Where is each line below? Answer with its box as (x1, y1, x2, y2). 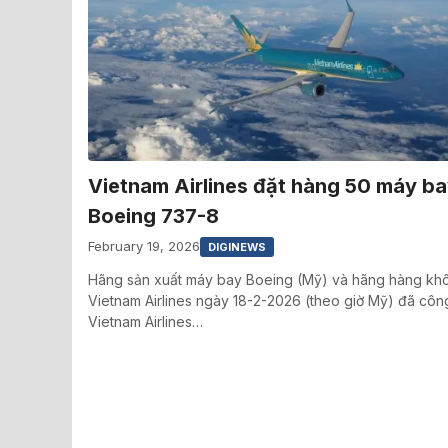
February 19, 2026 (88, 238, 200, 255)
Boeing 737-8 (88, 203, 219, 228)
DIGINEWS (208, 239, 266, 254)
